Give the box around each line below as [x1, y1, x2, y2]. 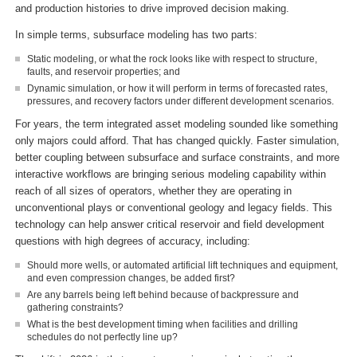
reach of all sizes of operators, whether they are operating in [14, 184, 292, 197]
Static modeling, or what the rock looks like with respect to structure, [26, 53, 317, 65]
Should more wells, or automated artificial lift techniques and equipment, [26, 259, 338, 271]
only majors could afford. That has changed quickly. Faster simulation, [14, 134, 339, 147]
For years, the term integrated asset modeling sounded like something [14, 117, 338, 130]
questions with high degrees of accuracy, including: [14, 234, 250, 247]
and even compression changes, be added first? [26, 272, 235, 284]
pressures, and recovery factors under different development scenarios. [26, 95, 334, 107]
